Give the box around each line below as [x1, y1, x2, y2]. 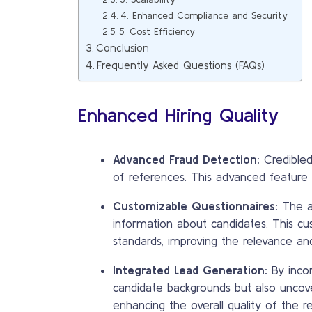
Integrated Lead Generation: [113, 263, 267, 276]
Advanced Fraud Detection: [113, 153, 260, 166]
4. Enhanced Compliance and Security [120, 10, 288, 21]
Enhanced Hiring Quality [78, 104, 279, 126]
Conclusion [96, 42, 150, 54]
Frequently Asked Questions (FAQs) [97, 59, 265, 71]
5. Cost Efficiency [118, 26, 195, 37]
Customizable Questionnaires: [113, 199, 278, 212]
